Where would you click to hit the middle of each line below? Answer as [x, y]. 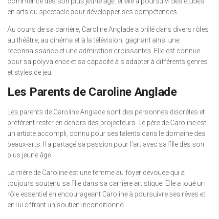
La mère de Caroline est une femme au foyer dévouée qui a [96, 173]
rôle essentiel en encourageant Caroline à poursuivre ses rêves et [106, 194]
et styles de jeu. [30, 73]
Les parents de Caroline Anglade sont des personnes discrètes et [106, 112]
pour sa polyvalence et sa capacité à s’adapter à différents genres [108, 62]
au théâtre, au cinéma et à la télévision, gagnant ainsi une [93, 40]
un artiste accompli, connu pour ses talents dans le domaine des [106, 134]
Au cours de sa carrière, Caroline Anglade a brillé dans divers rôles [108, 30]
